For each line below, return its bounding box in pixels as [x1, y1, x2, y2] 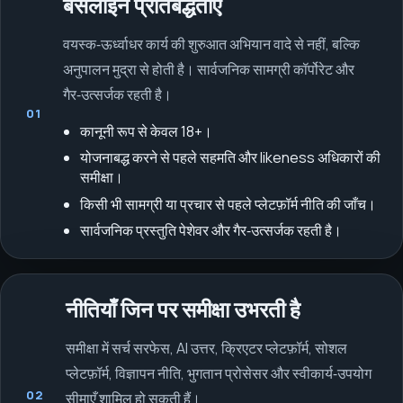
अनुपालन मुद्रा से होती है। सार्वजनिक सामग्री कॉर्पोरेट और [62, 59, 354, 80]
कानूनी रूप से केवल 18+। [80, 121, 213, 142]
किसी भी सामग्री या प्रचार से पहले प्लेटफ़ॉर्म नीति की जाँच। [80, 193, 377, 214]
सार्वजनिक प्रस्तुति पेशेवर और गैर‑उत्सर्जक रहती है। [80, 219, 343, 240]
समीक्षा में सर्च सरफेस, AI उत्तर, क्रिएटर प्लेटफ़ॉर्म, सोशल [65, 337, 347, 358]
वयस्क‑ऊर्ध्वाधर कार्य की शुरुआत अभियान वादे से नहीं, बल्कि [62, 34, 360, 55]
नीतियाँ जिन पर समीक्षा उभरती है [65, 296, 300, 323]
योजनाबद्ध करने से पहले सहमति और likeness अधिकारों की [80, 148, 381, 168]
